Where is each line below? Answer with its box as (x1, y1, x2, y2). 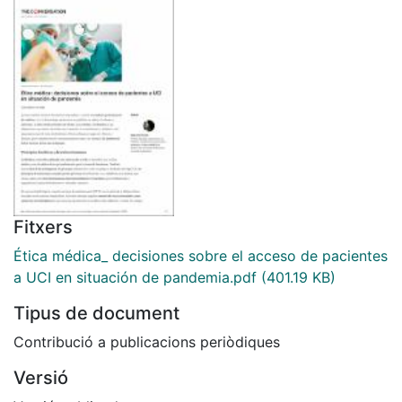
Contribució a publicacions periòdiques (13, 332, 280, 351)
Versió (13, 366, 68, 389)
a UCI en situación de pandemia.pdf (13, 267, 257, 286)
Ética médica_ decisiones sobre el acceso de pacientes (13, 246, 388, 265)
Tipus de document (13, 301, 179, 324)
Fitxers (13, 215, 73, 238)
